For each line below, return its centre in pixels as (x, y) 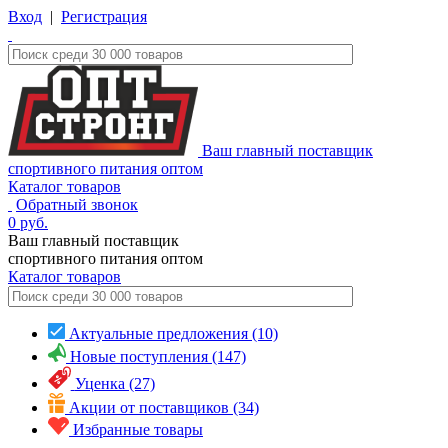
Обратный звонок (77, 204)
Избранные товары (138, 429)
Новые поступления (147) (158, 357)
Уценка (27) (114, 383)
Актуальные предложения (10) (173, 334)
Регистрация (104, 16)
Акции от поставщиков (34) (164, 407)
